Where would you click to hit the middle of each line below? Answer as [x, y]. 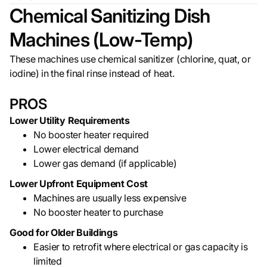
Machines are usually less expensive [110, 198]
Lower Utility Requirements [70, 121]
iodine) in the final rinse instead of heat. [92, 74]
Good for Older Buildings [64, 233]
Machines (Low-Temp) [101, 40]
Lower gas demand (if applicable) [105, 164]
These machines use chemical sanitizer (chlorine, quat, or [130, 59]
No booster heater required [91, 135]
